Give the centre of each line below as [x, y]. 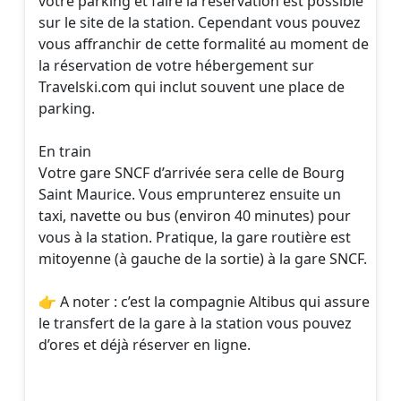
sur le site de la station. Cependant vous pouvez [200, 22]
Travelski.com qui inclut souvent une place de [192, 86]
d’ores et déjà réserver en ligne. [145, 344]
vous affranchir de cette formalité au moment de [204, 43]
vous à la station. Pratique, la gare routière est [195, 237]
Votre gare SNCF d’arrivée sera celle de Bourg [192, 172]
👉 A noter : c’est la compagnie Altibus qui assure [204, 301]
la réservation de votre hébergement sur [176, 65]
